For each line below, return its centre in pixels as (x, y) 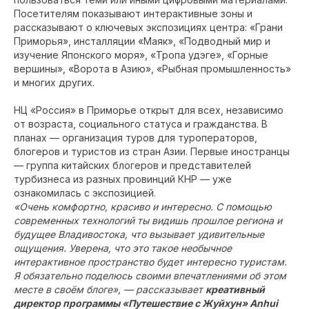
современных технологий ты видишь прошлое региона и (148, 220)
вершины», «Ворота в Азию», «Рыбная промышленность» (152, 69)
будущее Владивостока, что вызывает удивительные (139, 234)
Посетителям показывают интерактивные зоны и (133, 13)
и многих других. (54, 82)
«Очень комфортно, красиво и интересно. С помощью (143, 207)
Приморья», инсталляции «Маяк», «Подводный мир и (142, 41)
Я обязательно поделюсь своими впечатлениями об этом (150, 276)
